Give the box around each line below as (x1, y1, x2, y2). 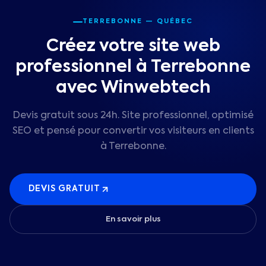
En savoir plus (105, 216, 161, 223)
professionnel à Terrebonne (15, 59, 251, 75)
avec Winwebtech (55, 80, 211, 96)
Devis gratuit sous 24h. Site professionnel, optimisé (12, 111, 254, 121)
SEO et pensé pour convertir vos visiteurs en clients (12, 126, 254, 136)
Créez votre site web (46, 38, 220, 55)
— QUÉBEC (142, 18, 193, 25)
